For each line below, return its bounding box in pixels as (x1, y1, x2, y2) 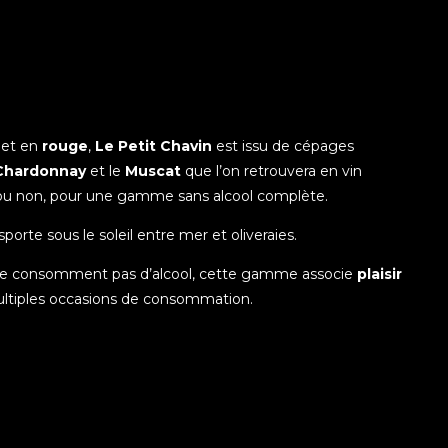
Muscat (124, 161, 181, 180)
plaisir (352, 264, 402, 283)
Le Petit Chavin (90, 136, 212, 155)
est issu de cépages (211, 136, 354, 155)
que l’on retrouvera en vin (180, 161, 362, 180)
